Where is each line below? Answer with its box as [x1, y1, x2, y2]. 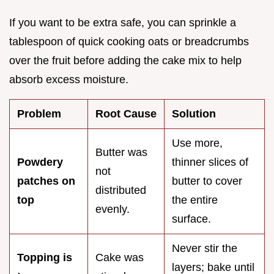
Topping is [17, 251, 72, 264]
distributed [95, 183, 146, 196]
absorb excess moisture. [9, 73, 128, 86]
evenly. [95, 202, 130, 215]
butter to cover [172, 174, 242, 187]
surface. [172, 212, 211, 225]
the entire [172, 193, 218, 206]
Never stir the [172, 242, 237, 254]
